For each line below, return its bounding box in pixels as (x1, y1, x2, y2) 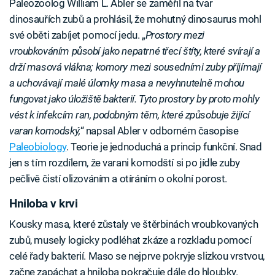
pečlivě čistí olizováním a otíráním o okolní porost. (9, 172, 228, 185)
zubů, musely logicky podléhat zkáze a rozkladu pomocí (9, 234, 252, 246)
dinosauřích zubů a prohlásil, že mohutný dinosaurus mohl (9, 12, 261, 25)
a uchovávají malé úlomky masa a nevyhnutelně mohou (9, 76, 244, 89)
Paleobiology (9, 140, 66, 153)
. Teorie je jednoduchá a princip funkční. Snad (66, 140, 262, 153)
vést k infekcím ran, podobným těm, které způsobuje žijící (9, 108, 250, 121)
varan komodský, (9, 124, 80, 137)
